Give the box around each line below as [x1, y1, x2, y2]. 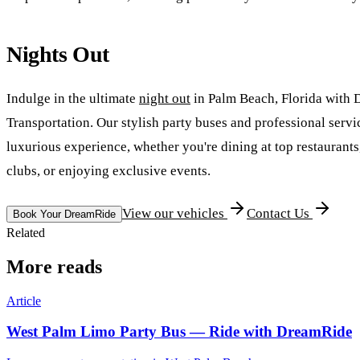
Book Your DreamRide [13, 207, 116, 220]
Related [6, 225, 45, 239]
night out [139, 91, 190, 107]
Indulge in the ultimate [6, 91, 139, 107]
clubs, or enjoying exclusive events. [6, 163, 211, 179]
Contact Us [247, 205, 313, 221]
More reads [6, 256, 102, 277]
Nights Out [6, 42, 109, 67]
